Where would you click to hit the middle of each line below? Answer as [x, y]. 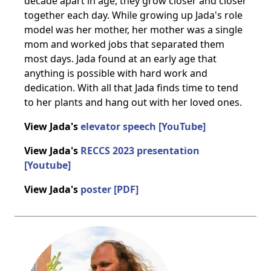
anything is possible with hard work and [116, 73]
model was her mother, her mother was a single [133, 30]
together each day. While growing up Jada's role [133, 15]
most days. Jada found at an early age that [120, 59]
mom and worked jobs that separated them [124, 44]
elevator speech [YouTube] [143, 126]
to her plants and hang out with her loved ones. [133, 102]
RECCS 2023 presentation [140, 151]
